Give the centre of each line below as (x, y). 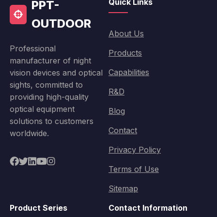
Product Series (39, 208)
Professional (33, 48)
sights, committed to (46, 85)
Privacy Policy (135, 149)
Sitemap (123, 188)
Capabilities (129, 72)
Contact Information (148, 208)
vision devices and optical (56, 72)
